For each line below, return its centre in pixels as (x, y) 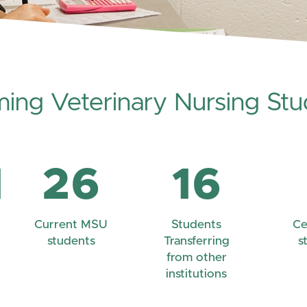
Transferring (196, 242)
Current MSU (71, 225)
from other (196, 258)
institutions (196, 274)
